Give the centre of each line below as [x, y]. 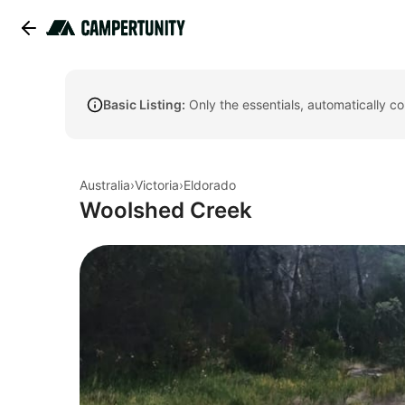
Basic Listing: [144, 104]
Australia [105, 185]
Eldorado [210, 185]
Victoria [157, 185]
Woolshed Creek [166, 210]
